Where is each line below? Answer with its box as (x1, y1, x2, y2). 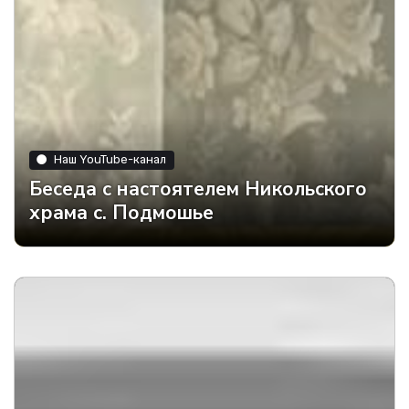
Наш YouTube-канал (54, 152, 167, 167)
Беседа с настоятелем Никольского (29, 175, 367, 202)
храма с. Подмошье (29, 199, 214, 225)
